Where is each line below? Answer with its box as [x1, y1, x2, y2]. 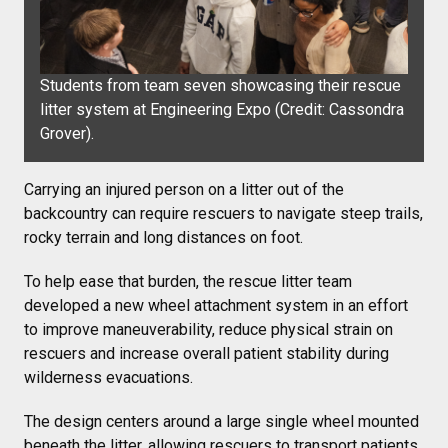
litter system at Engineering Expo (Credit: [40, 99, 329, 119]
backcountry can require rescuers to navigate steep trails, [24, 203, 423, 223]
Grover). [40, 123, 94, 143]
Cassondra [329, 99, 404, 119]
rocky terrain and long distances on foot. [24, 227, 303, 247]
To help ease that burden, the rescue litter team [24, 271, 352, 291]
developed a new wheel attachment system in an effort [24, 295, 408, 315]
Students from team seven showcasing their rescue [40, 75, 401, 95]
